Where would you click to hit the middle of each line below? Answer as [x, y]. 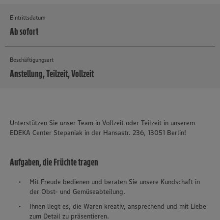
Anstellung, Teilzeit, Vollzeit [52, 74]
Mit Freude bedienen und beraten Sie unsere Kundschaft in [115, 182]
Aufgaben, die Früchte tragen [54, 162]
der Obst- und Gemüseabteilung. [77, 192]
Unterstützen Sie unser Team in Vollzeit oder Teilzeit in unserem [102, 123]
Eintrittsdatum [28, 17]
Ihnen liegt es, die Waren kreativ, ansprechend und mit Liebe [118, 206]
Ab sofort [24, 31]
